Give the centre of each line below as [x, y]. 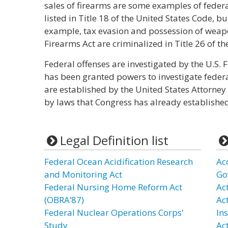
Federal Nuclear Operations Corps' [114, 212]
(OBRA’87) [64, 200]
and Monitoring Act [83, 174]
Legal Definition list [114, 140]
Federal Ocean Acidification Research [119, 162]
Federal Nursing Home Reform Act [113, 187]
